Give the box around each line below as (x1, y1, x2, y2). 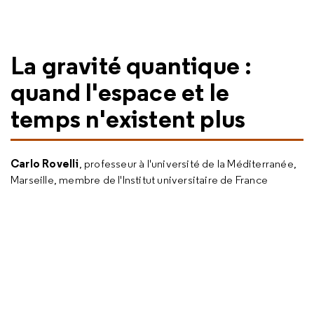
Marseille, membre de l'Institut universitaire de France (11, 173, 268, 186)
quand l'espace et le (11, 76, 230, 108)
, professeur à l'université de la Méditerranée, (78, 157, 297, 170)
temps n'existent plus (11, 102, 246, 135)
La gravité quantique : (11, 49, 252, 81)
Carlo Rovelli (11, 156, 79, 170)
